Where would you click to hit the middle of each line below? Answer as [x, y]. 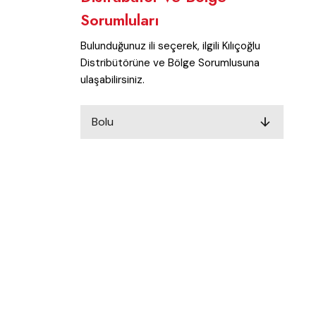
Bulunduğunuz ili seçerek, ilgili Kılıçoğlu [170, 46]
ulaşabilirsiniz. [113, 80]
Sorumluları [120, 20]
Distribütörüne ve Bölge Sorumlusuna [170, 63]
